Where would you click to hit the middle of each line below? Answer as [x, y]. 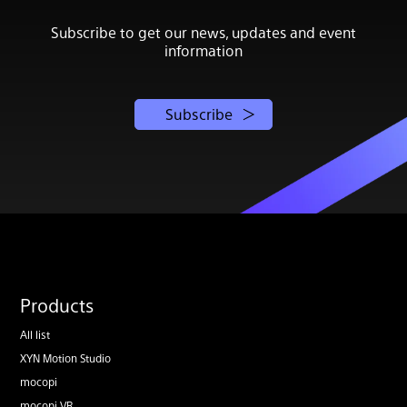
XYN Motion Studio [65, 358]
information [203, 50]
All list [35, 335]
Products [57, 306]
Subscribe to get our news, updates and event [203, 32]
